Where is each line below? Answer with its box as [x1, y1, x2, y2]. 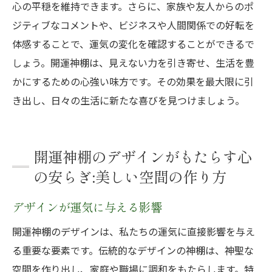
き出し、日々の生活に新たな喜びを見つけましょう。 [12, 93, 245, 107]
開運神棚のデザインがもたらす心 [33, 146, 252, 167]
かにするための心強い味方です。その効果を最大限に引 [12, 74, 254, 89]
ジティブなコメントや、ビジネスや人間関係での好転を [12, 18, 254, 32]
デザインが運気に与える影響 [12, 199, 162, 216]
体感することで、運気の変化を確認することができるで [12, 36, 254, 51]
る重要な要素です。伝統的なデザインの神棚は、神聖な [12, 243, 254, 257]
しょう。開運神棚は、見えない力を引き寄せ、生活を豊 [12, 55, 254, 70]
